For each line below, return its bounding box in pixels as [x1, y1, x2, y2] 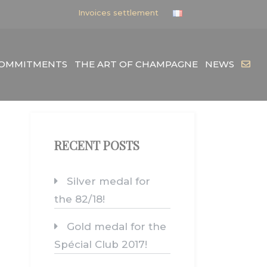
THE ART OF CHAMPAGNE [74, 58, 198, 70]
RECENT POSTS [54, 137, 139, 153]
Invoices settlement [78, 8, 159, 17]
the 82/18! [54, 193, 105, 205]
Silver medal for [67, 175, 150, 187]
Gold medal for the [67, 221, 166, 232]
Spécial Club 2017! [54, 238, 147, 250]
